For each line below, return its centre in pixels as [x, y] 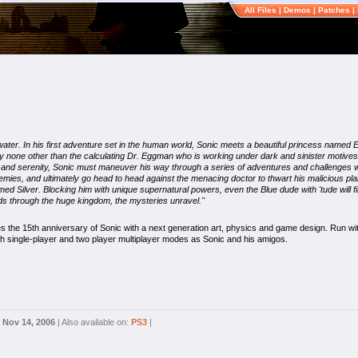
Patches [334, 10]
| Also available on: [93, 322]
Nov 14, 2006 [29, 322]
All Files [261, 10]
